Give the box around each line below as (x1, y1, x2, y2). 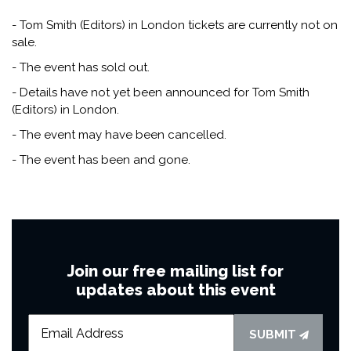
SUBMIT (248, 327, 299, 342)
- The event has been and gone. (12, 152, 190, 167)
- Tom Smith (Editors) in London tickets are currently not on (12, 17, 338, 32)
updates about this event (75, 280, 276, 299)
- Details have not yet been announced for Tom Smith (12, 85, 309, 100)
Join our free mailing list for (67, 261, 284, 280)
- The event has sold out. (12, 60, 150, 74)
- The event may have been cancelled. (12, 127, 226, 142)
